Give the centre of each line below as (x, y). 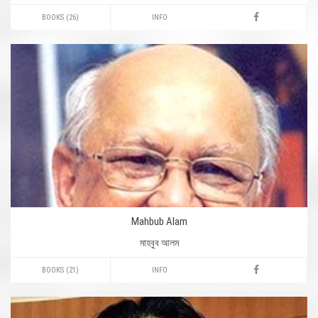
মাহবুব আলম (159, 243)
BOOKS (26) (60, 17)
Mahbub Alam (159, 221)
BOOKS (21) (60, 270)
